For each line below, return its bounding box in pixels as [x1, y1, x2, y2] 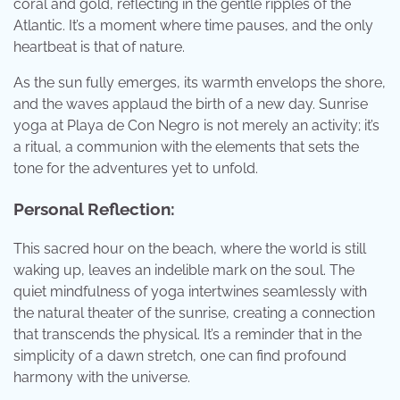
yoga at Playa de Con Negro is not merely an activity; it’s [13, 117, 379, 135]
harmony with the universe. [13, 368, 190, 386]
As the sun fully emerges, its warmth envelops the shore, [13, 74, 386, 92]
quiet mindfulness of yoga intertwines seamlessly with [13, 282, 367, 300]
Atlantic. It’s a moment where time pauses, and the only [13, 17, 373, 35]
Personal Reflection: [13, 199, 175, 220]
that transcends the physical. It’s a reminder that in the [13, 325, 362, 343]
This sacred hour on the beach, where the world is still [13, 239, 366, 257]
